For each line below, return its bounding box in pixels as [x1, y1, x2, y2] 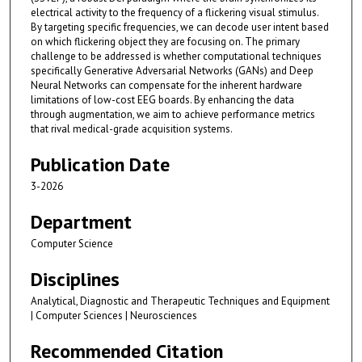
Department [31, 208, 132, 234]
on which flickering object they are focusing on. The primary [31, 34, 300, 48]
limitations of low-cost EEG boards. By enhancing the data [31, 92, 294, 107]
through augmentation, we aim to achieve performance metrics [31, 107, 315, 121]
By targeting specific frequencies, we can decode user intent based [31, 19, 329, 34]
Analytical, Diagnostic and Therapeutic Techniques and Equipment [31, 293, 330, 308]
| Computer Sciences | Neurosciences [31, 308, 197, 322]
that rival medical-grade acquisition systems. [31, 121, 233, 136]
